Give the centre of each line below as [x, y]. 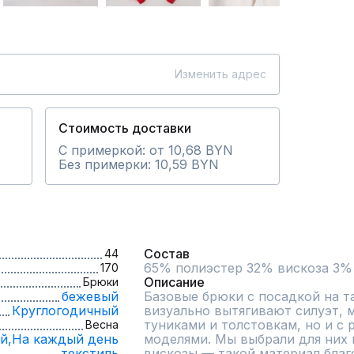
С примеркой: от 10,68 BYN [146, 150]
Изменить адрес [220, 74]
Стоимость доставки [125, 128]
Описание [174, 282]
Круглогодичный [65, 311]
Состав [167, 254]
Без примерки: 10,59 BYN [139, 164]
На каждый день [65, 339]
